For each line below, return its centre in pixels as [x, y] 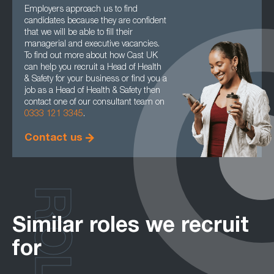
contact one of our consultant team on [94, 103]
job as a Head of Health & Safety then [92, 91]
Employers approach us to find [81, 10]
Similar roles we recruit [131, 227]
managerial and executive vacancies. [92, 45]
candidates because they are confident [95, 21]
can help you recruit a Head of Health [93, 68]
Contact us [54, 139]
